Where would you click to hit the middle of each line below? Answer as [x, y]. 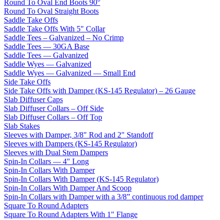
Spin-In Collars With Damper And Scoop [68, 188]
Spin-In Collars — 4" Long [46, 161]
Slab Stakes [22, 126]
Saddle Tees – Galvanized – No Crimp [64, 37]
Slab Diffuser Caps [33, 99]
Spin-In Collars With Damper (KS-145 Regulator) [81, 179]
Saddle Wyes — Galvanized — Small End [70, 73]
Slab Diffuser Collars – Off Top [53, 117]
